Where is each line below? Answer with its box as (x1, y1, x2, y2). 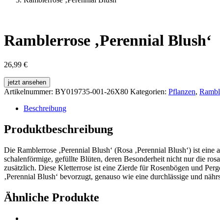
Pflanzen (168, 87, 195, 96)
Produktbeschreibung (4, 122, 113, 136)
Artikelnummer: (4, 87, 55, 96)
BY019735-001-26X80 (55, 87, 128, 96)
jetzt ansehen (8, 78, 46, 86)
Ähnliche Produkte (4, 191, 99, 204)
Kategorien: (130, 87, 168, 96)
